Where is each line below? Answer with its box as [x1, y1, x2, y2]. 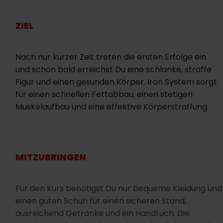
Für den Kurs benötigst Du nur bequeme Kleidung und [15, 183, 222, 195]
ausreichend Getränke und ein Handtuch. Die [15, 208, 190, 220]
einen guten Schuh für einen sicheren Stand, [15, 195, 186, 207]
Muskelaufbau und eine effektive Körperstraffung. [15, 101, 209, 113]
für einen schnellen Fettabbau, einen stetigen [15, 89, 193, 101]
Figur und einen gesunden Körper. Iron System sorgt [15, 76, 217, 88]
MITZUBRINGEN [15, 151, 86, 164]
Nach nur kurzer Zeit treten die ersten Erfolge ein [15, 51, 206, 63]
